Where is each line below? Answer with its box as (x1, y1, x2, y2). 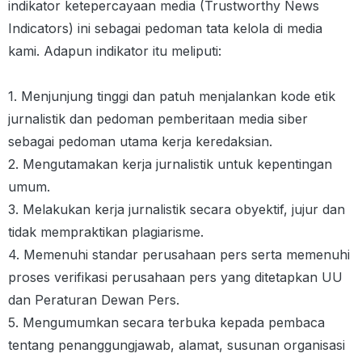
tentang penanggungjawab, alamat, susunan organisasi (8, 337, 345, 353)
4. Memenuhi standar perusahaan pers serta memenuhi (8, 246, 350, 263)
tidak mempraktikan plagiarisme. (8, 224, 204, 240)
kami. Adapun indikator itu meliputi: (8, 43, 221, 59)
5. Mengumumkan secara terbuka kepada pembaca (8, 314, 325, 330)
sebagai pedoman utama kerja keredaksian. (8, 133, 272, 149)
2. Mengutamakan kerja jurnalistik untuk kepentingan (8, 156, 332, 172)
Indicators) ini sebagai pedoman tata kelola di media (8, 20, 322, 36)
